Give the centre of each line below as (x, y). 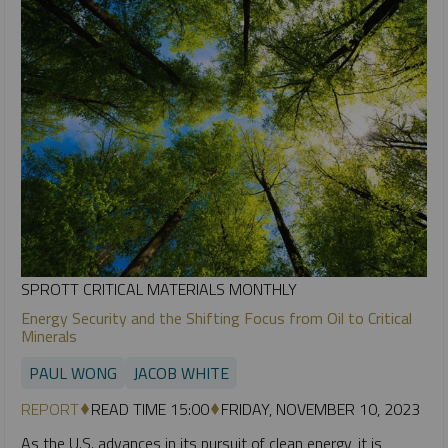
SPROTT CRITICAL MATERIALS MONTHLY (159, 289)
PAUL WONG (73, 373)
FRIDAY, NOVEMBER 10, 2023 (320, 409)
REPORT (50, 409)
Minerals (49, 336)
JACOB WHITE (181, 373)
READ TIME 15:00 (150, 409)
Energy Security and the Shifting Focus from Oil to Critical (216, 318)
